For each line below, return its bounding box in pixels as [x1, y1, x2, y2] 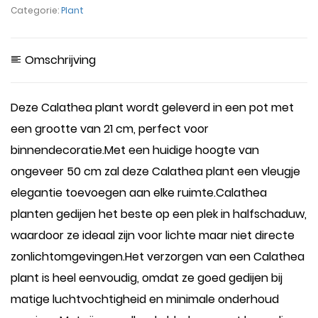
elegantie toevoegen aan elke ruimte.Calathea [11, 185, 267, 201]
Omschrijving [22, 52, 96, 68]
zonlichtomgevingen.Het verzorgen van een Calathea [11, 248, 305, 265]
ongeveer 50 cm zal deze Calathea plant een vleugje [11, 163, 300, 180]
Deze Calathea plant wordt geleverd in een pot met [11, 99, 294, 116]
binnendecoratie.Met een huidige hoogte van [11, 142, 259, 158]
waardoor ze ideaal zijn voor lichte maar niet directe [11, 227, 295, 243]
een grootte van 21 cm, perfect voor [11, 121, 209, 137]
